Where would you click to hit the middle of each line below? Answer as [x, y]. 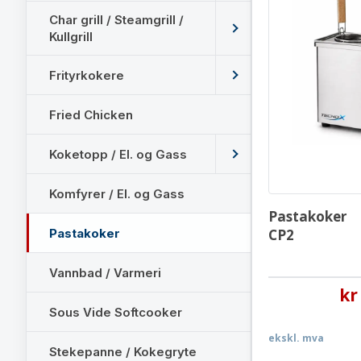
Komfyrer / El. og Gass [117, 193]
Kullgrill [71, 37]
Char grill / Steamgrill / [116, 20]
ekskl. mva [296, 338]
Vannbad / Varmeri [105, 272]
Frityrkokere [87, 75]
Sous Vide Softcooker [116, 312]
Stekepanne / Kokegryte [123, 351]
